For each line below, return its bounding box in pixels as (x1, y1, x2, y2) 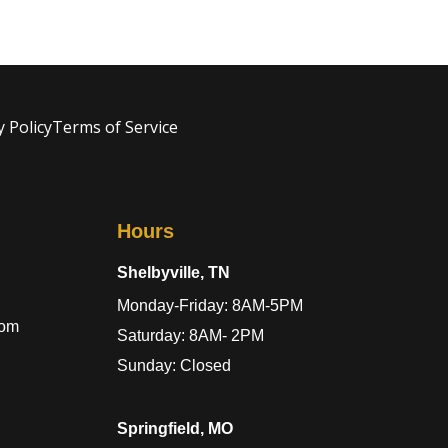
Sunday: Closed (117, 356, 231, 374)
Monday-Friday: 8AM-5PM (117, 296, 303, 314)
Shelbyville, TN (117, 263, 230, 281)
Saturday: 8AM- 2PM (117, 326, 264, 344)
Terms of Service (52, 116, 179, 139)
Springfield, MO (117, 419, 233, 437)
